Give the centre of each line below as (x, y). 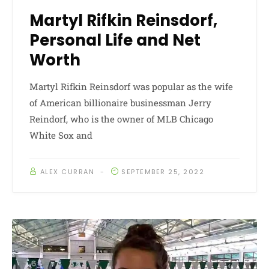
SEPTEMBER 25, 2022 (163, 172)
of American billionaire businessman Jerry (120, 103)
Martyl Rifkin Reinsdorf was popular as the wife (131, 87)
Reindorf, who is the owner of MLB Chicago (121, 119)
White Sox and (61, 135)
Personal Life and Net (115, 41)
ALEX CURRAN (67, 172)
